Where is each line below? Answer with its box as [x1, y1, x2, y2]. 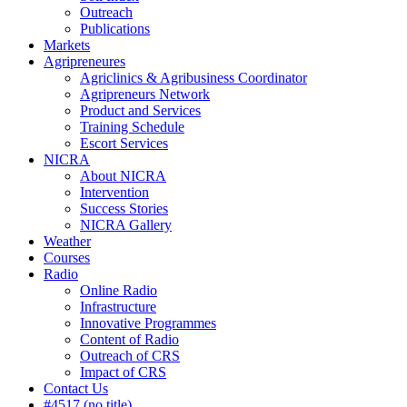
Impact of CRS [80, 364, 166, 381]
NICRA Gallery [80, 217, 172, 233]
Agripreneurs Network [80, 86, 210, 103]
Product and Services [80, 103, 201, 119]
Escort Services [80, 135, 168, 152]
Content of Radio [80, 332, 179, 348]
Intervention [80, 184, 149, 201]
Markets [44, 37, 90, 54]
